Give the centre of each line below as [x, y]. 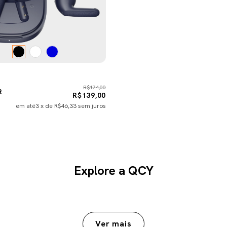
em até [26, 106]
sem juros [92, 106]
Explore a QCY [113, 170]
